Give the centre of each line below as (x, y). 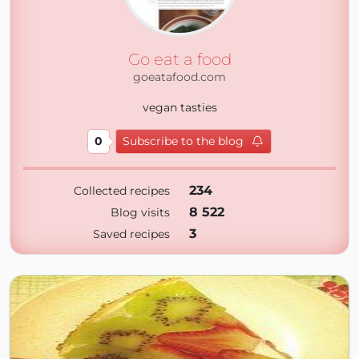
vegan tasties (179, 107)
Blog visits (140, 212)
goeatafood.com (179, 77)
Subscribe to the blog (184, 141)
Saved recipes (131, 234)
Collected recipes (122, 191)
